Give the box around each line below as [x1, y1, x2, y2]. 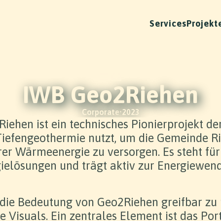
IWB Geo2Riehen [23, 81, 198, 108]
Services [149, 18, 186, 29]
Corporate [81, 108, 119, 116]
